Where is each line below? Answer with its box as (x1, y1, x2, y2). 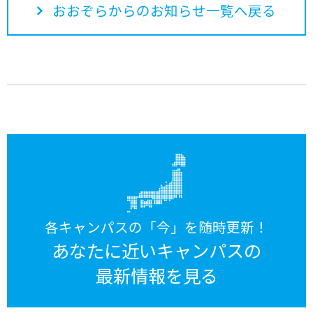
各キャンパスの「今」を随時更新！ (45, 216, 268, 237)
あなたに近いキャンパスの (52, 237, 261, 263)
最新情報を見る (95, 262, 218, 288)
